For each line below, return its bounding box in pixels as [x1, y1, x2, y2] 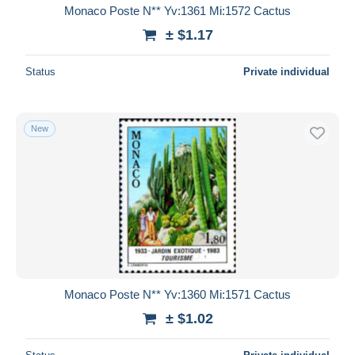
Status [25, 65, 55, 78]
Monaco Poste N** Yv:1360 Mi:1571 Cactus [64, 287, 291, 301]
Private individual [243, 65, 330, 78]
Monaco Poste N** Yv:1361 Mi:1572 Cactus [64, 3, 291, 17]
